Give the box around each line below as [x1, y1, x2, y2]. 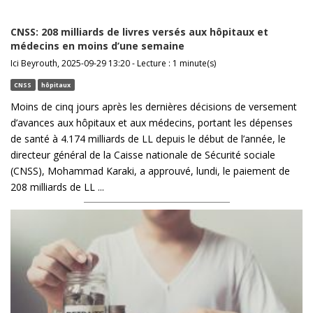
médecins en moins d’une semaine [10, 38, 184, 52]
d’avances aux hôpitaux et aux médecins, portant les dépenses [10, 115, 293, 129]
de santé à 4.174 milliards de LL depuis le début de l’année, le [10, 131, 286, 145]
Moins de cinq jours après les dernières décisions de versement [10, 99, 297, 113]
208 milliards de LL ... [10, 180, 104, 194]
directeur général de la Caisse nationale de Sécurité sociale [10, 147, 275, 161]
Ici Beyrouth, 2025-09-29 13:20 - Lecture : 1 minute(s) [10, 57, 216, 69]
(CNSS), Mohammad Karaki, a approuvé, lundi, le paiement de [10, 163, 290, 177]
